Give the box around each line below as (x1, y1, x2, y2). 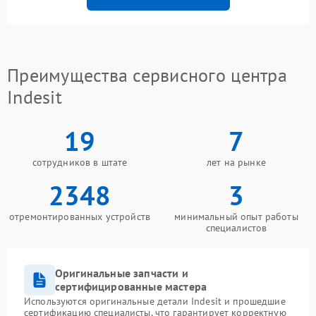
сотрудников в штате (32, 156, 128, 169)
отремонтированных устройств (8, 210, 151, 224)
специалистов (205, 221, 267, 235)
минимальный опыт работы (174, 210, 298, 224)
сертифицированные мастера (55, 279, 207, 294)
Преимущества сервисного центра (7, 63, 287, 87)
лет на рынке (207, 156, 266, 169)
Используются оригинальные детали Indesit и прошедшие (24, 295, 286, 308)
